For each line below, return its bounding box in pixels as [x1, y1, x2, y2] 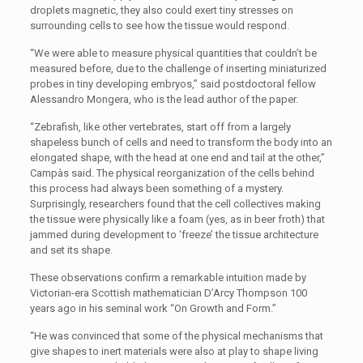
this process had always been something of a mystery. [29, 182, 284, 194]
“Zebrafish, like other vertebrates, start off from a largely [29, 121, 291, 133]
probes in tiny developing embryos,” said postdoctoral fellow [29, 78, 316, 90]
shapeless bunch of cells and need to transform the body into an [29, 136, 332, 148]
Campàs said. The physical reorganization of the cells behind [29, 167, 314, 179]
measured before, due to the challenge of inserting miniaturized [29, 62, 327, 75]
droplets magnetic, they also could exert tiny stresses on [29, 4, 293, 16]
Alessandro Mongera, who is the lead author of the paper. [29, 93, 298, 105]
